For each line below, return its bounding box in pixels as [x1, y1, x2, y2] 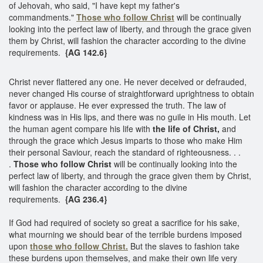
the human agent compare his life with [9, 122, 153, 134]
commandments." [9, 11, 76, 23]
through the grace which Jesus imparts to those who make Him [9, 134, 242, 146]
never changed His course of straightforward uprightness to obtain [9, 87, 254, 99]
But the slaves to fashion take [130, 240, 240, 252]
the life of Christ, [153, 122, 220, 134]
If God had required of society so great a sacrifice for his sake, [9, 216, 240, 228]
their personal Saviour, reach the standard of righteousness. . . [9, 146, 241, 158]
